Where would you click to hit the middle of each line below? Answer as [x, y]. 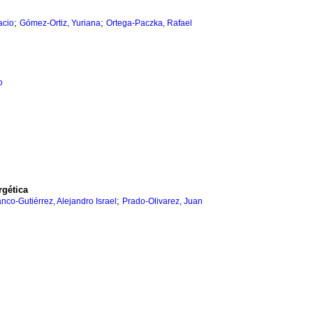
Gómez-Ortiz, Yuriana [60, 23]
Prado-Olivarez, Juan [162, 202]
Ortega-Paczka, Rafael [149, 23]
